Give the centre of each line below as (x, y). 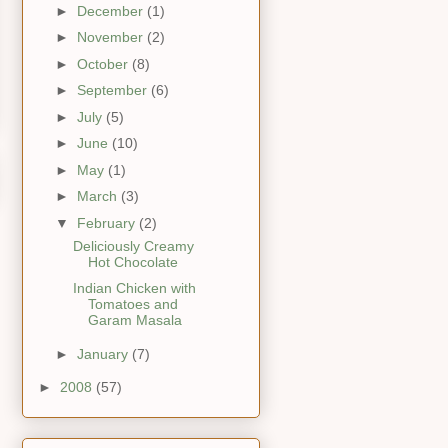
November (111, 37)
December (111, 10)
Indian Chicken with (134, 288)
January (104, 353)
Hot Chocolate (132, 261)
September (113, 90)
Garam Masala (134, 320)
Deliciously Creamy (133, 245)
